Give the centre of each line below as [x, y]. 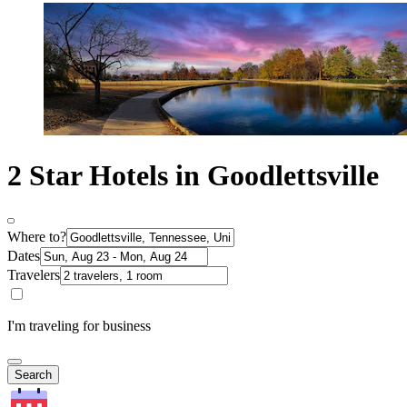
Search [33, 375]
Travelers [34, 275]
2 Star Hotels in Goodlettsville [193, 175]
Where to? [37, 237]
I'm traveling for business [79, 326]
